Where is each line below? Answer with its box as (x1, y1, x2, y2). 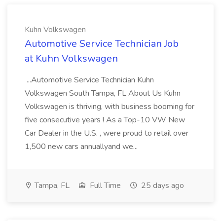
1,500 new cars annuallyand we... (25, 141, 140, 152)
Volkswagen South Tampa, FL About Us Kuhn (25, 88, 181, 99)
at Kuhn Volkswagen (25, 52, 118, 65)
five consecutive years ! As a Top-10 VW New (25, 114, 185, 125)
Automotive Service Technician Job (25, 37, 179, 50)
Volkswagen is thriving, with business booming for (25, 101, 194, 112)
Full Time (88, 180, 121, 191)
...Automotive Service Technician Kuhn (25, 74, 154, 85)
